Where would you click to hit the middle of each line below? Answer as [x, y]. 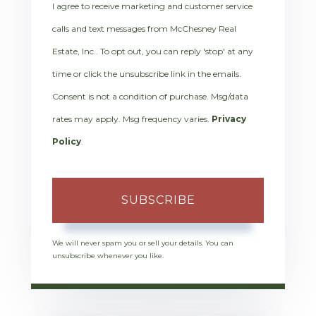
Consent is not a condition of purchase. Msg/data [150, 97]
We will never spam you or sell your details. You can [143, 243]
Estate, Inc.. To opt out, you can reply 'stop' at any [153, 51]
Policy [67, 142]
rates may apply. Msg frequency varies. [132, 119]
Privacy [229, 119]
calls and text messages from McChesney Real [144, 29]
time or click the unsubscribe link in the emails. [147, 74]
